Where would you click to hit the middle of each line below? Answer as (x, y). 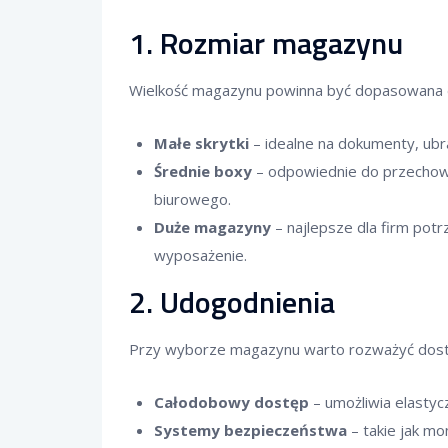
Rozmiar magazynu (281, 43)
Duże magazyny (212, 227)
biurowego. (192, 199)
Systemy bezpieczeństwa (250, 430)
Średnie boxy (203, 171)
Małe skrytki (201, 143)
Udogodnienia (247, 302)
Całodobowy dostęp (231, 402)
